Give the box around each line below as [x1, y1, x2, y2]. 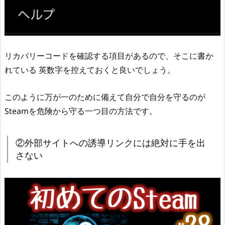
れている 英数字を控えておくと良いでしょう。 [5, 64, 175, 76]
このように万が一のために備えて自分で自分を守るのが [5, 91, 205, 102]
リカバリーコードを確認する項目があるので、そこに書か [5, 50, 213, 62]
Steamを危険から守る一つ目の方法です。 [5, 105, 157, 117]
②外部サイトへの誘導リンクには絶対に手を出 [16, 136, 205, 149]
